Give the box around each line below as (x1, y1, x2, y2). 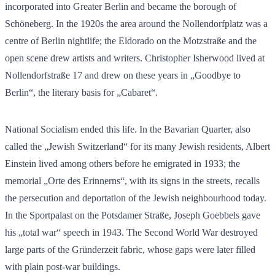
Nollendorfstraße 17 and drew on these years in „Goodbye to (5, 69, 241, 80)
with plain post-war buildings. (5, 261, 120, 272)
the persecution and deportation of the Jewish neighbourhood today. (5, 192, 266, 203)
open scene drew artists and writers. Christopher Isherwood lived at (5, 52, 265, 63)
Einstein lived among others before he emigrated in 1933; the (5, 158, 240, 169)
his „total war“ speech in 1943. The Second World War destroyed (5, 227, 258, 238)
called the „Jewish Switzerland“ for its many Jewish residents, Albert (5, 141, 270, 152)
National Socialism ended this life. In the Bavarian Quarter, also (5, 123, 250, 134)
